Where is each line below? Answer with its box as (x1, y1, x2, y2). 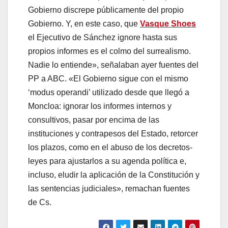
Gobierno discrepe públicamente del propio (28, 5, 184, 14)
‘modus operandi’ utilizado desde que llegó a (28, 88, 189, 97)
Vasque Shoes (140, 19, 196, 28)
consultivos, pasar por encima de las (28, 115, 159, 124)
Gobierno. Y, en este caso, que (28, 19, 140, 28)
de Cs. (28, 197, 51, 207)
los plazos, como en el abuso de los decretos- (28, 142, 192, 152)
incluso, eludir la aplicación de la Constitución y (28, 170, 199, 179)
